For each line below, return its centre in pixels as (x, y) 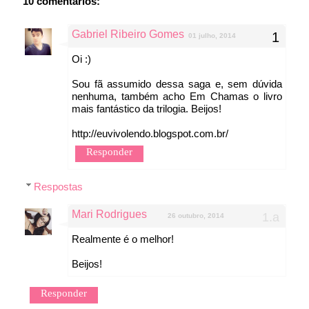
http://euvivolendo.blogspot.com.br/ (150, 133)
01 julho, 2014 (212, 35)
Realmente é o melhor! (123, 239)
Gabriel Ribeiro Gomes (128, 34)
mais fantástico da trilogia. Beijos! (147, 108)
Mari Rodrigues (109, 214)
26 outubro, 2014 (196, 215)
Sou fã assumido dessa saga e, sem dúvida (177, 83)
